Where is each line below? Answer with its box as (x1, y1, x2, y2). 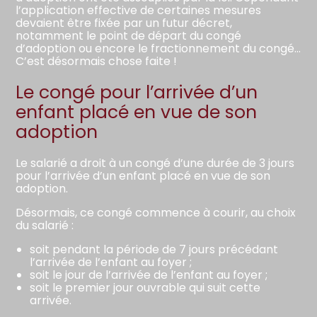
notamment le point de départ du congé (16, 28, 242, 45)
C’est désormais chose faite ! (16, 53, 178, 70)
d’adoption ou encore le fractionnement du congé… (16, 40, 301, 57)
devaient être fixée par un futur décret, (16, 15, 233, 32)
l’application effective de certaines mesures (16, 2, 262, 19)
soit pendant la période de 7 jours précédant (30, 241, 279, 258)
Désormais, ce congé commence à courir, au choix (16, 204, 296, 221)
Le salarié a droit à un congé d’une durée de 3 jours (16, 154, 295, 171)
